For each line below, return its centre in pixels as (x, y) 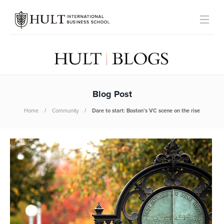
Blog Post (112, 94)
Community (65, 111)
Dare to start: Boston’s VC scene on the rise (146, 111)
